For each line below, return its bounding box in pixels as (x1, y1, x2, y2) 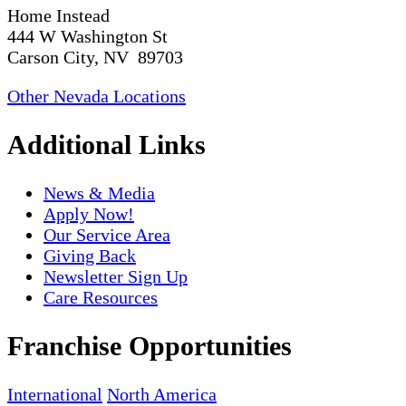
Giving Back (43, 246, 136, 266)
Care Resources (43, 287, 158, 308)
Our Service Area (43, 225, 170, 246)
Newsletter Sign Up (43, 266, 188, 287)
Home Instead (7, 5, 110, 26)
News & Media (43, 183, 155, 204)
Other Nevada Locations (7, 86, 186, 107)
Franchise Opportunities (7, 331, 292, 362)
